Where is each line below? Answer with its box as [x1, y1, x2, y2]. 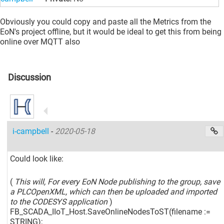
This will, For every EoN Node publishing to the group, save [12, 177, 220, 187]
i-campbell [12, 126, 51, 136]
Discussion [8, 71, 51, 82]
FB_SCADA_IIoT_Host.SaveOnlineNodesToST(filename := [10, 207, 211, 217]
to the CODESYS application [10, 197, 110, 207]
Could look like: [10, 153, 64, 163]
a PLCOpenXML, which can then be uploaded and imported [10, 187, 217, 197]
